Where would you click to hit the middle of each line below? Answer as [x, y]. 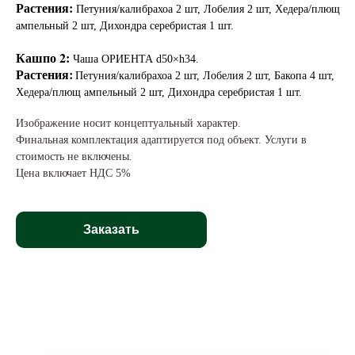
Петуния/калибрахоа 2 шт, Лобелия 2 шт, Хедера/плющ [208, 9]
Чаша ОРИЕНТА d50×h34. [136, 59]
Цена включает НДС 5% [73, 173]
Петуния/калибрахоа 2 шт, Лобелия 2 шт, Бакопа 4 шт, [205, 75]
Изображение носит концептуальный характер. [128, 123]
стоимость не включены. [74, 156]
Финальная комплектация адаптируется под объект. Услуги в [161, 139]
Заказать [111, 229]
